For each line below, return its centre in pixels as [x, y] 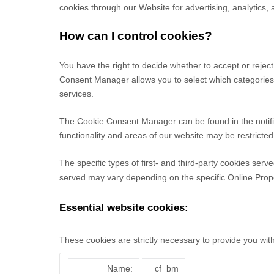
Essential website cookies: [124, 208]
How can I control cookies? [136, 36]
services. [76, 94]
